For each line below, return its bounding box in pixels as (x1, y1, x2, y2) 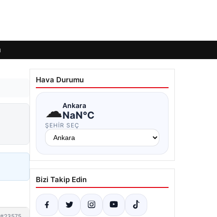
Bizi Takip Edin (36, 175, 87, 184)
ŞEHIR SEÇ (45, 122, 79, 129)
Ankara (62, 101, 86, 109)
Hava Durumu (36, 75, 84, 84)
